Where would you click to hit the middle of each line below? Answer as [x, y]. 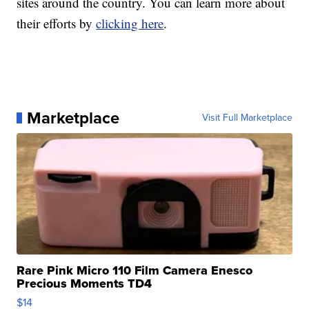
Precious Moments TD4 [84, 283]
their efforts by [57, 23]
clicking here [130, 23]
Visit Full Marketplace [247, 117]
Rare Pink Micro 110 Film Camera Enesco [135, 270]
